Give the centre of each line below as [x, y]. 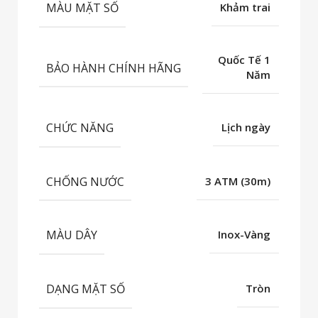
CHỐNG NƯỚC [85, 181]
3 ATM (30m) [238, 181]
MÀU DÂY [72, 235]
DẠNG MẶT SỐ [86, 289]
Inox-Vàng [244, 235]
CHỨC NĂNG [80, 127]
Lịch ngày [246, 127]
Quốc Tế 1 [244, 60]
